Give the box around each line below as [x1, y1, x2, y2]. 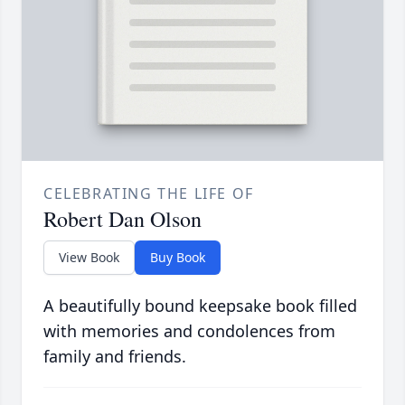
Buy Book [150, 249, 205, 267]
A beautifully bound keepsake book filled [43, 295, 357, 317]
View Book [59, 249, 119, 267]
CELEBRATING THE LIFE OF [43, 184, 254, 204]
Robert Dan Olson [43, 204, 202, 234]
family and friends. [43, 345, 186, 368]
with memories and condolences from [43, 320, 335, 343]
